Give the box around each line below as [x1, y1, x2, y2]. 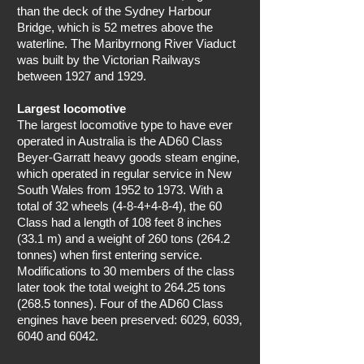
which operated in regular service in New [17, 167, 232, 180]
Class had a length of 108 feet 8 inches [17, 215, 222, 229]
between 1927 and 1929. [17, 69, 146, 83]
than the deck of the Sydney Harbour [17, 4, 211, 18]
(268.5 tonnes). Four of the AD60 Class [17, 297, 223, 310]
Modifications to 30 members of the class [17, 264, 235, 278]
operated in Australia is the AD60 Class [17, 134, 223, 148]
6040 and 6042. [17, 329, 98, 343]
